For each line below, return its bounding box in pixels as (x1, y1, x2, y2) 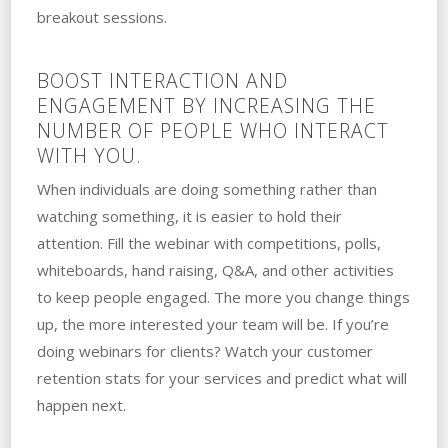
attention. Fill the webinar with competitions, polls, (36, 233, 381, 254)
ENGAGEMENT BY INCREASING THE (36, 92, 376, 120)
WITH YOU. (36, 142, 142, 170)
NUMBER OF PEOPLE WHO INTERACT (36, 117, 389, 145)
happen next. (36, 395, 126, 416)
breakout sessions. (36, 7, 167, 28)
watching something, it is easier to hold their (36, 206, 342, 227)
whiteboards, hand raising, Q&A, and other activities (36, 260, 394, 281)
